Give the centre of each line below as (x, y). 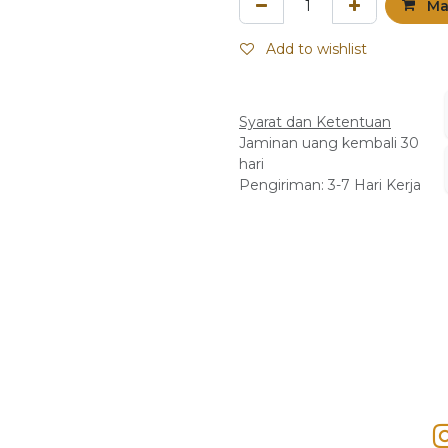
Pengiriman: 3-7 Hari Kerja (330, 184)
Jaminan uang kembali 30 (329, 142)
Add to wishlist (316, 49)
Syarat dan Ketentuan (315, 121)
